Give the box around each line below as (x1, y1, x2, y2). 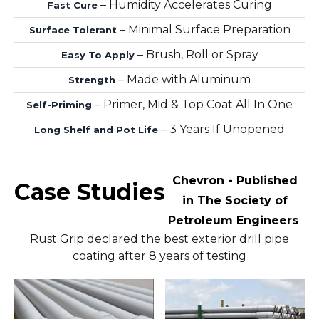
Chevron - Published (172, 173, 298, 187)
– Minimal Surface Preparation (116, 22, 291, 36)
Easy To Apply (61, 48, 135, 61)
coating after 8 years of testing (73, 249, 246, 263)
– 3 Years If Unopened (158, 122, 285, 136)
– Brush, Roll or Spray (134, 47, 258, 61)
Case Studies (14, 177, 165, 206)
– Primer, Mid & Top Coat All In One (92, 97, 293, 111)
